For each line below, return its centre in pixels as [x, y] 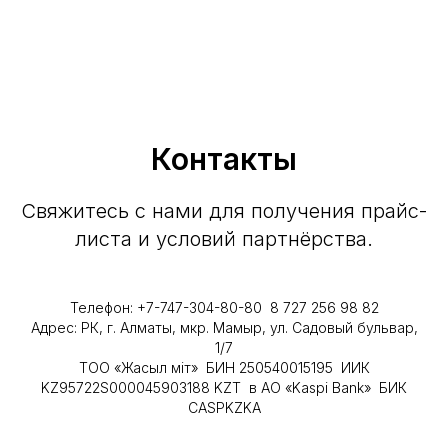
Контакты [224, 159]
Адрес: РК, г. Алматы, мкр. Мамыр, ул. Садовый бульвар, [224, 327]
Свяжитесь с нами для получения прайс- [224, 211]
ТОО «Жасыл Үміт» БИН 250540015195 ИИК [224, 367]
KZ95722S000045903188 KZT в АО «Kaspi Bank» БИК [224, 387]
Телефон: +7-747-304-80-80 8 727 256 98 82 [224, 307]
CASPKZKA [224, 407]
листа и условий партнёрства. [224, 239]
